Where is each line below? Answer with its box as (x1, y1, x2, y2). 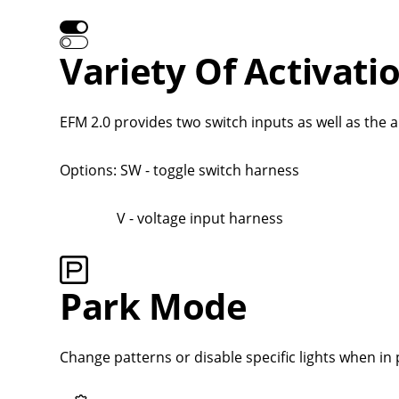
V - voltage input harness (60, 208, 288, 228)
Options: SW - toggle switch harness (60, 159, 304, 180)
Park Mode (60, 281, 256, 330)
